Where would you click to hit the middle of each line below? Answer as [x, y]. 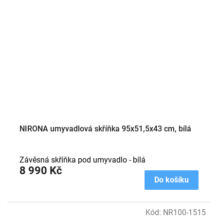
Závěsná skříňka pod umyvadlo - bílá [82, 160]
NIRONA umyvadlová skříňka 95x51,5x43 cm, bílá [105, 128]
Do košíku [172, 180]
